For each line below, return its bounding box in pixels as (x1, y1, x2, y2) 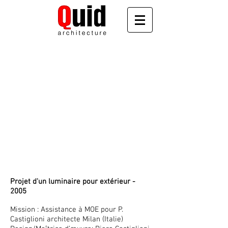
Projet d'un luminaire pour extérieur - (10, 177, 135, 186)
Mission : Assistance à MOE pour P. (10, 205, 123, 214)
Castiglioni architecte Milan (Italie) (10, 215, 123, 224)
